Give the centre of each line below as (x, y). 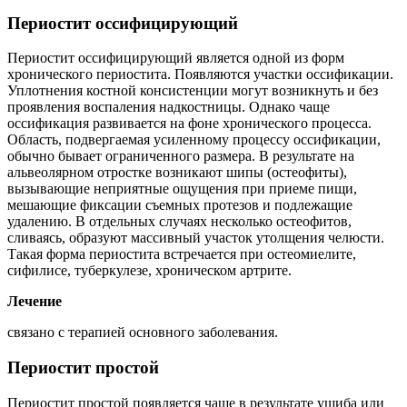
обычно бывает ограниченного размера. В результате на (181, 156)
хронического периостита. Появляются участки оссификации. (200, 74)
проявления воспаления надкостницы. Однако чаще (169, 107)
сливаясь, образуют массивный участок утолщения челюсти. (196, 238)
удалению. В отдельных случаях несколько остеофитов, (179, 222)
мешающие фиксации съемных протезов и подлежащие (180, 205)
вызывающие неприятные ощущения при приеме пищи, (182, 189)
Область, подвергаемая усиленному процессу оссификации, (194, 140)
